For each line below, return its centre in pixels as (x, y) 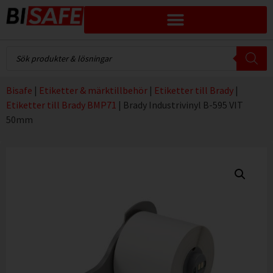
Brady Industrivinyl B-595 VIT (183, 105)
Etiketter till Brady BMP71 (61, 105)
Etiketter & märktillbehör (93, 90)
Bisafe (19, 90)
